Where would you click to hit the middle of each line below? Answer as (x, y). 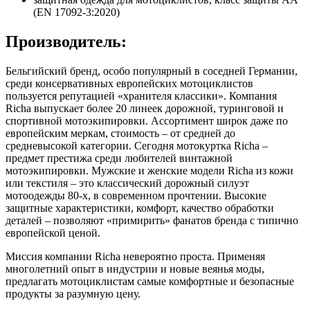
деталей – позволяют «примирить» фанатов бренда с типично (152, 220)
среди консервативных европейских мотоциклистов (129, 83)
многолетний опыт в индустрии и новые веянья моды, (135, 268)
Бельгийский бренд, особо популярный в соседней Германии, (152, 71)
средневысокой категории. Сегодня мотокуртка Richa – (137, 145)
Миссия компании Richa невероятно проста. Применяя (135, 256)
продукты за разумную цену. (73, 293)
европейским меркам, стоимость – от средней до (120, 133)
